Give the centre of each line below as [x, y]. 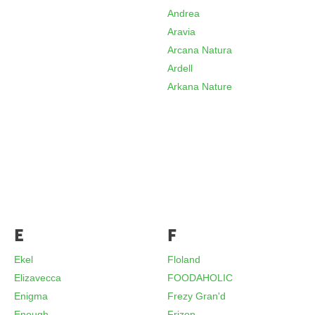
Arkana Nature [200, 86]
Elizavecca [38, 278]
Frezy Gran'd [197, 296]
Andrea [184, 13]
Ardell [180, 68]
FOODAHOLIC [200, 278]
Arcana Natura [200, 50]
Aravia [182, 32]
